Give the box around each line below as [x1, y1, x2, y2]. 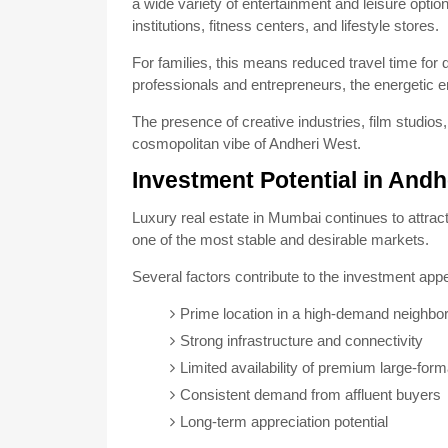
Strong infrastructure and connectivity [179, 332, 423, 349]
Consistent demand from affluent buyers [179, 386, 441, 403]
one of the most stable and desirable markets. [132, 231, 429, 248]
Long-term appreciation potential [179, 413, 388, 430]
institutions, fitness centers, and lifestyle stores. [132, 17, 439, 34]
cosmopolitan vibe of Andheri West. [132, 135, 361, 152]
